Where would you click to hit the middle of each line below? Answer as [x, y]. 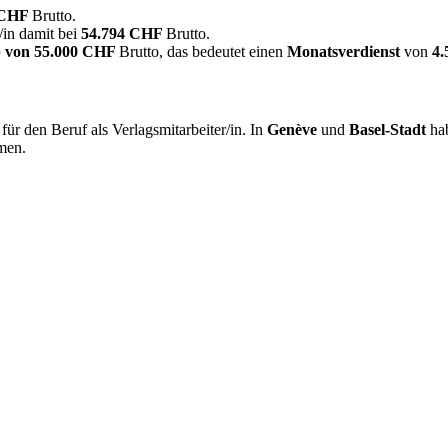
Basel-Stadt [387, 130]
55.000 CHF [76, 51]
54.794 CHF [123, 33]
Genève [292, 130]
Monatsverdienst [343, 51]
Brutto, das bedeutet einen [203, 51]
